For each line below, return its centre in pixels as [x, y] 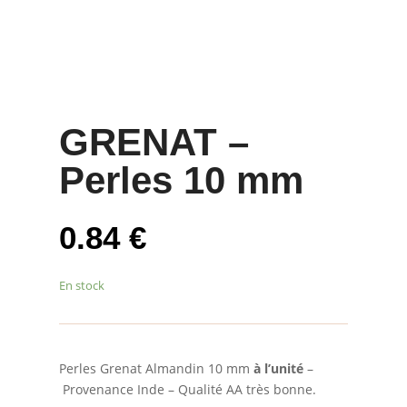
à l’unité [278, 368]
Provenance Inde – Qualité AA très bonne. [187, 389]
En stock [81, 285]
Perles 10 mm [181, 180]
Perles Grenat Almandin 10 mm [156, 368]
